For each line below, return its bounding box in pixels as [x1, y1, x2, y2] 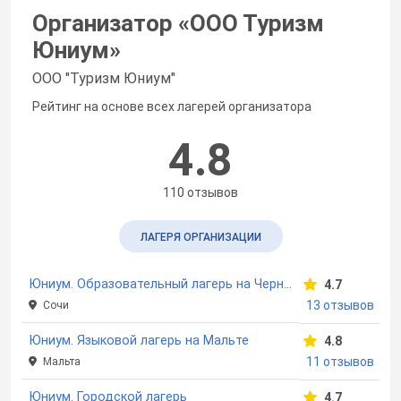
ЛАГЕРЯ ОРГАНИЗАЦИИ [140, 230, 261, 243]
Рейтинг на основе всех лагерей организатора [32, 98, 311, 114]
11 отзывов [306, 354, 374, 369]
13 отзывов [306, 297, 374, 312]
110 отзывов [163, 184, 238, 200]
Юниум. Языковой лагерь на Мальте [29, 332, 249, 348]
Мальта [40, 354, 81, 368]
